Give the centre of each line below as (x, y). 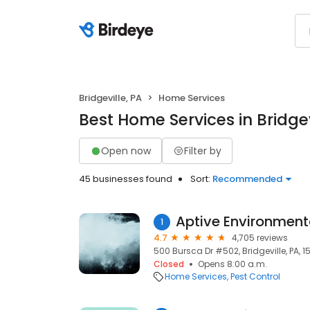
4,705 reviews (260, 238)
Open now (126, 151)
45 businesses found (126, 179)
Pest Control (255, 276)
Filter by (203, 151)
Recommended (247, 179)
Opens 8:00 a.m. (232, 264)
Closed (169, 264)
